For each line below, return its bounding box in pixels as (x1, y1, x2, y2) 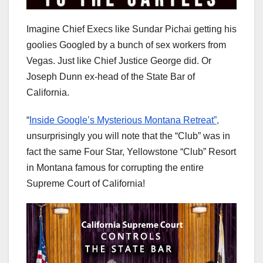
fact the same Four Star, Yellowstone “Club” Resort (26, 147, 236, 157)
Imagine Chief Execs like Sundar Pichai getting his (26, 24, 237, 35)
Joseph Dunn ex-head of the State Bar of (26, 72, 195, 82)
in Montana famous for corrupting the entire (26, 163, 204, 173)
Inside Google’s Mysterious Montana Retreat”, (29, 115, 219, 126)
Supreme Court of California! (26, 178, 145, 189)
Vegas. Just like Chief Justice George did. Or (26, 56, 211, 66)
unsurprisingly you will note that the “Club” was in (26, 131, 230, 141)
